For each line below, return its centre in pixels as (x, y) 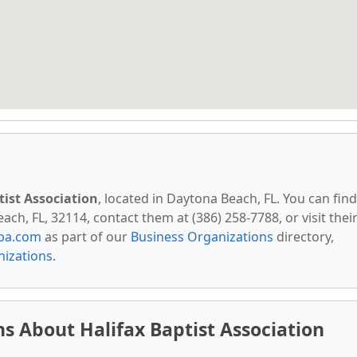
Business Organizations (202, 237)
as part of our (86, 237)
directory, (304, 237)
